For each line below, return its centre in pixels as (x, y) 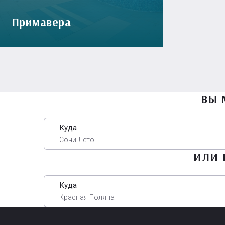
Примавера (41, 22)
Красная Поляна (87, 198)
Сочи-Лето (77, 140)
